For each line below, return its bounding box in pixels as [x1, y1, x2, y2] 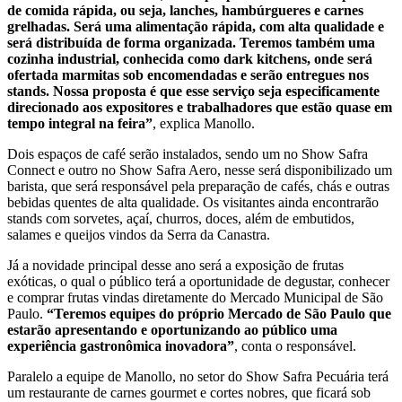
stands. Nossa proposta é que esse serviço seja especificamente [7, 83, 380, 100]
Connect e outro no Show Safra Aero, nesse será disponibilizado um [7, 162, 392, 179]
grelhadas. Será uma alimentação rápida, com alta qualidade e [7, 19, 384, 35]
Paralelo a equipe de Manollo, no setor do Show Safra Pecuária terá [7, 369, 389, 385]
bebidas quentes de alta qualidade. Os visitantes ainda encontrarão [7, 195, 379, 211]
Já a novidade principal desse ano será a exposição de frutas [7, 258, 344, 274]
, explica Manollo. [153, 116, 255, 132]
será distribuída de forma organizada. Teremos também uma [7, 35, 375, 51]
